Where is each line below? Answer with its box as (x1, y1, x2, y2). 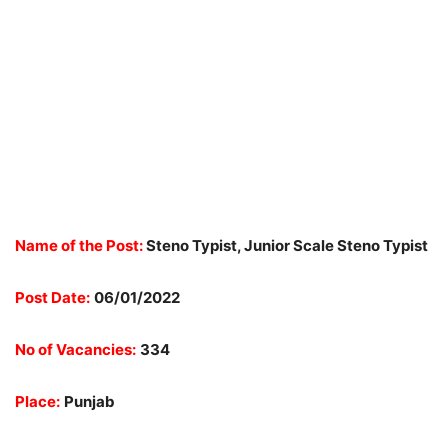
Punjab (64, 392, 115, 411)
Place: (15, 392, 60, 411)
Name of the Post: (15, 236, 146, 255)
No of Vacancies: (15, 340, 136, 359)
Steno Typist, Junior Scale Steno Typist (146, 236, 428, 255)
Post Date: (15, 288, 90, 307)
